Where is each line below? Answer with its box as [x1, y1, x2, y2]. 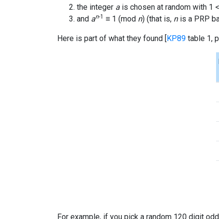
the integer [77, 2, 115, 12]
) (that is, [142, 14, 174, 23]
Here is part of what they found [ [57, 33, 167, 43]
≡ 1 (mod [104, 14, 138, 23]
